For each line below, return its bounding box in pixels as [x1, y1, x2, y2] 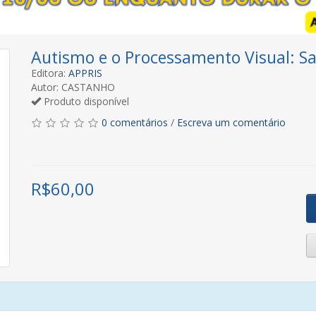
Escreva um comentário [177, 116, 286, 129]
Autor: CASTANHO [31, 80, 115, 94]
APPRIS [68, 66, 102, 80]
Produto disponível [41, 95, 129, 108]
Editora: [31, 66, 68, 80]
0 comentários [102, 116, 168, 129]
